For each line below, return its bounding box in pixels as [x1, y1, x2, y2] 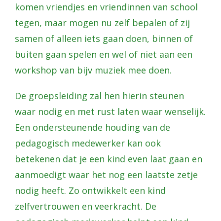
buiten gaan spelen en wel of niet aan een [15, 48, 192, 60]
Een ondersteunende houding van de [15, 121, 170, 133]
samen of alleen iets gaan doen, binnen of [15, 32, 193, 44]
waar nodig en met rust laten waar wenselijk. [15, 105, 206, 117]
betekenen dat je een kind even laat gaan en [15, 152, 202, 165]
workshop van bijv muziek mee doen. [15, 64, 172, 76]
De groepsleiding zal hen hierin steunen [15, 89, 184, 102]
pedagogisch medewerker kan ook [15, 137, 161, 149]
